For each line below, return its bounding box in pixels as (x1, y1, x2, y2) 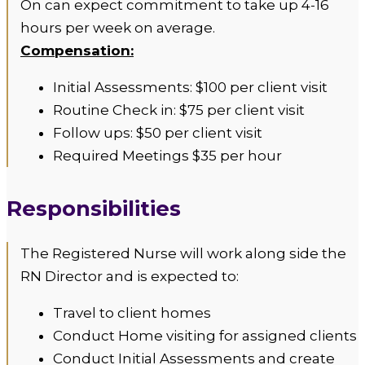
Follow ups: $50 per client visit (53, 125, 262, 141)
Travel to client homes (53, 305, 211, 321)
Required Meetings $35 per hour (53, 147, 282, 164)
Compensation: (20, 42, 134, 59)
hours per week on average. (20, 20, 215, 36)
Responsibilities (7, 196, 181, 222)
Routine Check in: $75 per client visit (53, 102, 305, 118)
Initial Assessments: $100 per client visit (53, 79, 328, 95)
